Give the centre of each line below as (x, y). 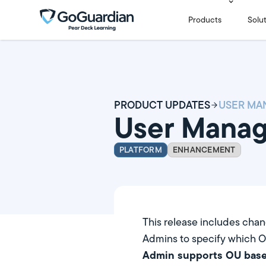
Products (205, 20)
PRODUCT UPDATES (162, 105)
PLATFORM (141, 150)
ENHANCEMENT (204, 150)
